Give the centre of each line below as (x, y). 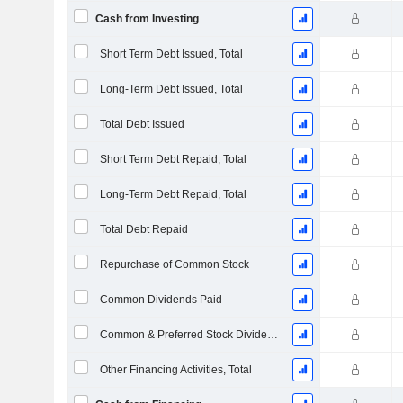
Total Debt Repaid (143, 229)
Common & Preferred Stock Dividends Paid (272, 335)
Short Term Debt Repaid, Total (173, 159)
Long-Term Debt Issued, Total (171, 89)
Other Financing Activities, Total (175, 370)
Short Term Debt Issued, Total (171, 54)
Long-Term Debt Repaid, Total (173, 194)
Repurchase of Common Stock (174, 264)
